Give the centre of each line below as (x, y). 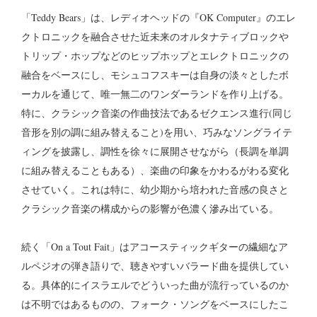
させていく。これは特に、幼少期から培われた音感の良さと (155, 190)
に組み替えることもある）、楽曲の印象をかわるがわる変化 (155, 171)
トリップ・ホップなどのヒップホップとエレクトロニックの (155, 56)
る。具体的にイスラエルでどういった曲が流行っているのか (155, 285)
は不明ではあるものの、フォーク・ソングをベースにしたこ (155, 304)
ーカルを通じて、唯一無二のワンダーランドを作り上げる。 (155, 94)
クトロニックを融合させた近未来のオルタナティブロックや (155, 37)
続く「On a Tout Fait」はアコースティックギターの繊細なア (155, 247)
